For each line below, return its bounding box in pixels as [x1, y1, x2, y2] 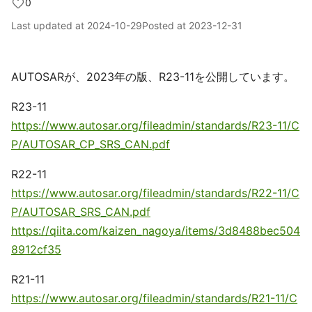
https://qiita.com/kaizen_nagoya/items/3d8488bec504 [11, 224, 300, 237]
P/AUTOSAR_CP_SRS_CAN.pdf [11, 137, 170, 151]
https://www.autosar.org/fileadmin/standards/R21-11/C [11, 291, 297, 305]
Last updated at [11, 19, 87, 31]
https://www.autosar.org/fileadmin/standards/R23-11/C [11, 118, 299, 132]
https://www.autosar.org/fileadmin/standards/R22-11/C [11, 186, 299, 200]
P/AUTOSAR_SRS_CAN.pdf [11, 205, 150, 219]
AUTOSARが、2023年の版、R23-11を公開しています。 [11, 70, 295, 84]
